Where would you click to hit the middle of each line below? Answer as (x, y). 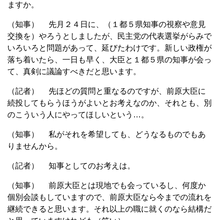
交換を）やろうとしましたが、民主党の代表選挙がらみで (110, 36)
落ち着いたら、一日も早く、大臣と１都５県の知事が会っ (110, 59)
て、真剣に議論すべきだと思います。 (74, 71)
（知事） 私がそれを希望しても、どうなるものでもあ (107, 134)
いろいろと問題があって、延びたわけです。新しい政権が (110, 48)
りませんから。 (35, 146)
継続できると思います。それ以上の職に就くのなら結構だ (110, 209)
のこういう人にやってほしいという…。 (78, 114)
